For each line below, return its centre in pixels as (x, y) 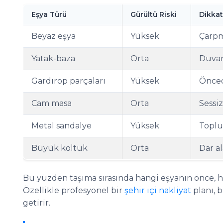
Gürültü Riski (154, 14)
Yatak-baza (53, 58)
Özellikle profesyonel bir (74, 190)
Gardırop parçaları (68, 81)
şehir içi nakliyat (158, 190)
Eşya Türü (49, 14)
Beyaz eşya (54, 36)
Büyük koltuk (59, 148)
